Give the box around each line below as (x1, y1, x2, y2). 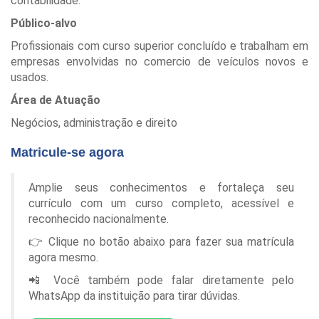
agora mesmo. (28, 250, 98, 264)
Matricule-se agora (11, 145, 124, 159)
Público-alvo (11, 16, 77, 30)
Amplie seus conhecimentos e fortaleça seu (28, 180, 294, 194)
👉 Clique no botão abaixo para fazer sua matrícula (28, 234, 294, 249)
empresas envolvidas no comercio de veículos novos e (11, 54, 308, 68)
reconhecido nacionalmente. (28, 211, 169, 226)
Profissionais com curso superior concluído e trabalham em (11, 38, 308, 53)
